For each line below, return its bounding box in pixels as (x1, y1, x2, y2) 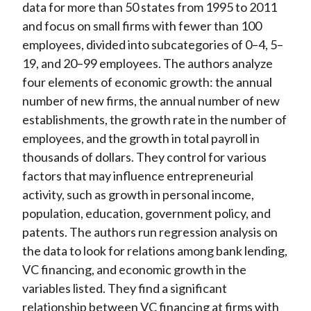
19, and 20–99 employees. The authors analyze (22, 56, 273, 72)
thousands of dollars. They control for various (22, 149, 267, 165)
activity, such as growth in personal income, (22, 187, 254, 203)
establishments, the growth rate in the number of (22, 112, 287, 128)
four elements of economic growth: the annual (22, 74, 272, 90)
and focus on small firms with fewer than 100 (22, 18, 262, 34)
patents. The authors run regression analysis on (22, 224, 278, 240)
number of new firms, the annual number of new (22, 93, 280, 109)
